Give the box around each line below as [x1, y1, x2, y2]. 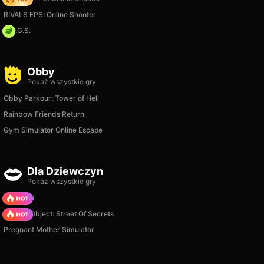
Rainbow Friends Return [4, 110, 84, 118]
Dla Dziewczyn [27, 165, 103, 177]
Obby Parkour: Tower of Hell [4, 94, 99, 103]
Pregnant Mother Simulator [4, 225, 94, 234]
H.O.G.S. [4, 26, 31, 35]
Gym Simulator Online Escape [4, 126, 103, 134]
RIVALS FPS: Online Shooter [4, 10, 96, 19]
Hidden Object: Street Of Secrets [4, 209, 114, 218]
